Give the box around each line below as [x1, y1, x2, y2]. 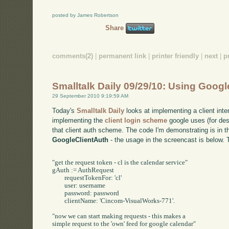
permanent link [99, 52, 147, 60]
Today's [52, 107, 77, 115]
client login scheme [105, 117, 168, 125]
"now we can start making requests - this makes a [52, 213, 188, 220]
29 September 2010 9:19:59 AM [52, 93, 129, 99]
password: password [52, 190, 65, 197]
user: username [52, 182, 65, 190]
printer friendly [152, 52, 199, 60]
